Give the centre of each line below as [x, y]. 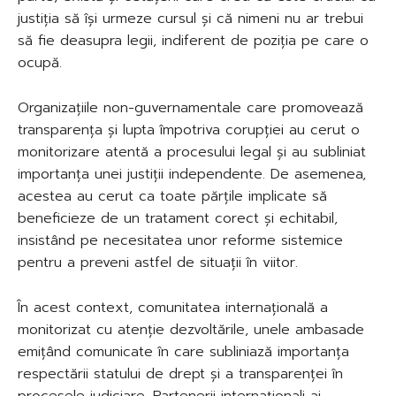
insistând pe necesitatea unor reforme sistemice [180, 240]
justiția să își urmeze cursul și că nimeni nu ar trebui [190, 18]
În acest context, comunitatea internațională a [173, 307]
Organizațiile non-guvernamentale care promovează [190, 107]
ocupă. [40, 62]
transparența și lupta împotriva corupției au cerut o [189, 129]
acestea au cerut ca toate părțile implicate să [172, 196]
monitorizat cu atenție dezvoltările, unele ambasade [191, 329]
